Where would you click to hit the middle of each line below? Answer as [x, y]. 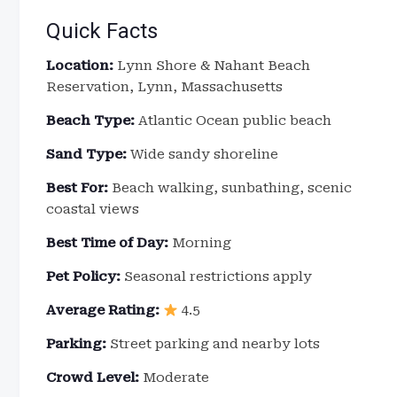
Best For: [77, 188]
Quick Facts [102, 31]
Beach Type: [90, 121]
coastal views [93, 209]
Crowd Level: [93, 378]
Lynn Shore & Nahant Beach [212, 66]
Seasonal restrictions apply [216, 276]
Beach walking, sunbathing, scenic [230, 188]
